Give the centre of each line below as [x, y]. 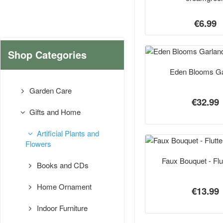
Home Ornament [63, 187]
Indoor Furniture [61, 208]
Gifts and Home [54, 112]
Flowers [38, 144]
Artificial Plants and [67, 133]
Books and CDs [62, 165]
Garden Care [50, 91]
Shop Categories [47, 55]
